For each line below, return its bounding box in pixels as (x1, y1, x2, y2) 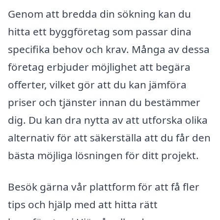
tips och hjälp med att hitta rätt (8, 197, 158, 211)
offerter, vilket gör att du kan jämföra (8, 78, 187, 92)
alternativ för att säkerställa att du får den (8, 131, 211, 145)
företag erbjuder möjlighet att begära (8, 60, 191, 74)
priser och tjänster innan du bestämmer (8, 95, 200, 110)
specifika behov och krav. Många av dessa (8, 42, 210, 56)
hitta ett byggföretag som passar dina (8, 25, 192, 39)
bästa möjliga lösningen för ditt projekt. (8, 148, 199, 163)
